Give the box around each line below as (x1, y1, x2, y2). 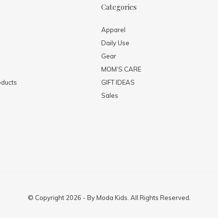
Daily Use (101, 38, 129, 47)
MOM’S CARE (101, 65, 141, 73)
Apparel (101, 25, 126, 34)
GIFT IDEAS (101, 78, 135, 86)
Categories (101, 1, 137, 12)
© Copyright (27, 193, 66, 201)
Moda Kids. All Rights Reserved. (96, 193, 191, 201)
